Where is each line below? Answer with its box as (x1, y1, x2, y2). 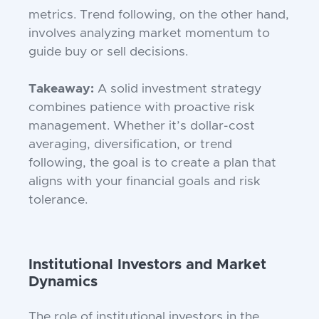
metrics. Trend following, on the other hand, (28, 9, 289, 22)
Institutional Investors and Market (28, 258, 266, 273)
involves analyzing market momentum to (28, 27, 270, 41)
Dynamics (28, 275, 98, 290)
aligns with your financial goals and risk (28, 175, 261, 189)
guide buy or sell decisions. (28, 46, 188, 59)
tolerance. (28, 194, 88, 207)
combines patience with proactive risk (28, 101, 255, 115)
